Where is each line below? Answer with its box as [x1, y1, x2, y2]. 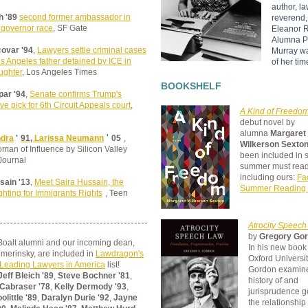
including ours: [240, 173, 297, 182]
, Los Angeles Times [22, 67, 97, 77]
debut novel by [240, 118, 295, 127]
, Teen [105, 188, 128, 198]
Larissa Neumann [34, 133, 104, 143]
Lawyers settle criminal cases [37, 45, 146, 55]
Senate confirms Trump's [30, 89, 122, 99]
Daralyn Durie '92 [41, 293, 109, 302]
